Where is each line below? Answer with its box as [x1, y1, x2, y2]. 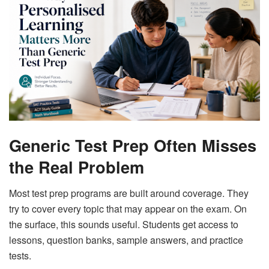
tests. [9, 249, 31, 263]
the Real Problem [9, 154, 144, 178]
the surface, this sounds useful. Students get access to [9, 217, 238, 232]
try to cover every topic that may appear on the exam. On [9, 202, 247, 216]
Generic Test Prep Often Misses [9, 133, 256, 157]
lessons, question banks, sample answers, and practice [9, 233, 243, 247]
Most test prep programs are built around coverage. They [9, 186, 249, 201]
